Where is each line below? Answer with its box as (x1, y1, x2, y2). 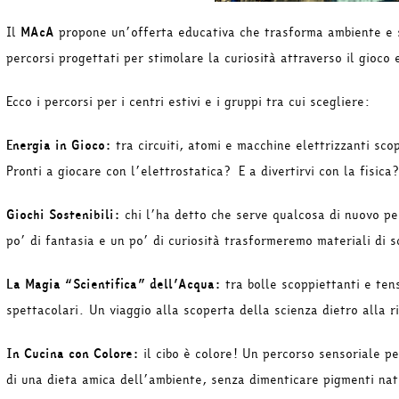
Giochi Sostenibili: (6, 205, 120, 224)
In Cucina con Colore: (6, 344, 139, 363)
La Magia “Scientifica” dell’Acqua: (6, 274, 221, 294)
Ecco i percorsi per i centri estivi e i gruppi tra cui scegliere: (6, 92, 370, 111)
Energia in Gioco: (6, 135, 111, 155)
